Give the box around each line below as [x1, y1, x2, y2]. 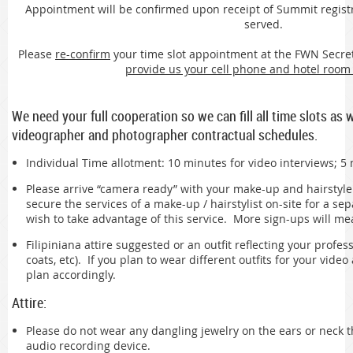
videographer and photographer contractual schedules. [12, 124, 318, 144]
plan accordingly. [26, 266, 116, 282]
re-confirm [55, 46, 110, 61]
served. [244, 16, 283, 32]
